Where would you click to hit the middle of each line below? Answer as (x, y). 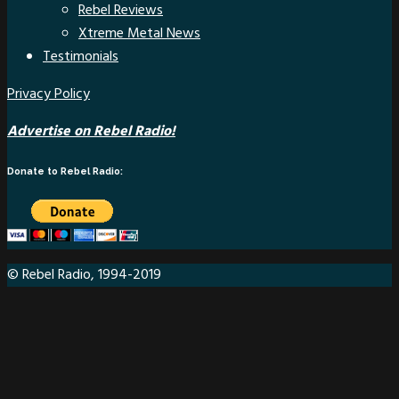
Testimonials (81, 57)
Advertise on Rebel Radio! (91, 132)
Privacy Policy (49, 95)
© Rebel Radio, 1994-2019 (84, 276)
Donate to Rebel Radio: (65, 172)
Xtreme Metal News (139, 34)
